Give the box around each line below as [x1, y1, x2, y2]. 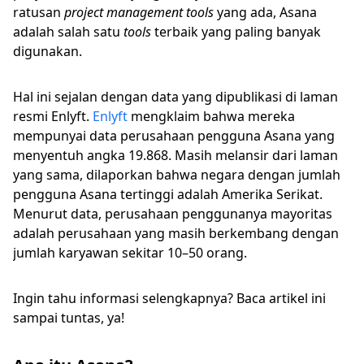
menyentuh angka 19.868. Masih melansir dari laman [13, 145, 338, 164]
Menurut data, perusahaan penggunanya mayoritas [13, 204, 332, 223]
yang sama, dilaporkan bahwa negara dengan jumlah [13, 165, 340, 184]
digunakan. [13, 41, 82, 60]
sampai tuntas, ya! [13, 308, 124, 327]
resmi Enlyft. [13, 106, 93, 125]
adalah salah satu [13, 22, 123, 41]
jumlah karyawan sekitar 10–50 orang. [13, 243, 247, 262]
